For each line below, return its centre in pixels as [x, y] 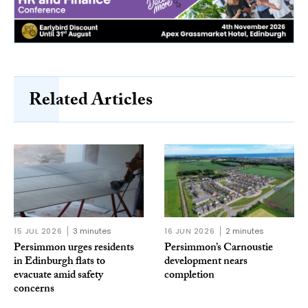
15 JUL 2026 [38, 231]
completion [189, 276]
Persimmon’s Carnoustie [219, 248]
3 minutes [92, 231]
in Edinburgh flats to [59, 262]
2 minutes [245, 231]
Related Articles [91, 102]
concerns [34, 289]
